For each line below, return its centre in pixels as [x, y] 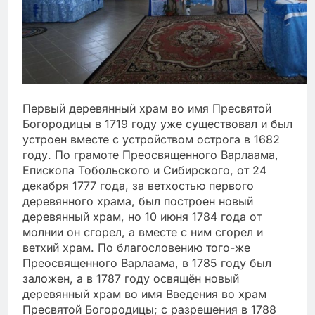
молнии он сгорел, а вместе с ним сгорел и [143, 232]
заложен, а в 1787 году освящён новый [131, 279]
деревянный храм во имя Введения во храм [144, 294]
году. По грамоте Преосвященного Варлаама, [150, 155]
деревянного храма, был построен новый [138, 201]
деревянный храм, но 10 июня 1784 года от [142, 217]
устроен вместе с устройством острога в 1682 [151, 140]
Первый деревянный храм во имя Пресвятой [147, 109]
